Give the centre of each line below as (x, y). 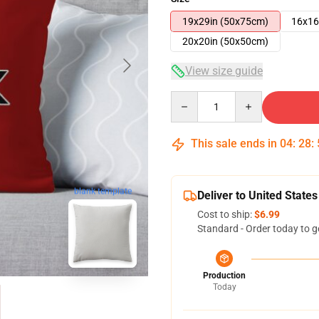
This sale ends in (234, 143)
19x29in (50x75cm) (225, 21)
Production (224, 276)
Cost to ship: (226, 214)
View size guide (224, 71)
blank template (103, 191)
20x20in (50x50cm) (225, 41)
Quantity (190, 98)
